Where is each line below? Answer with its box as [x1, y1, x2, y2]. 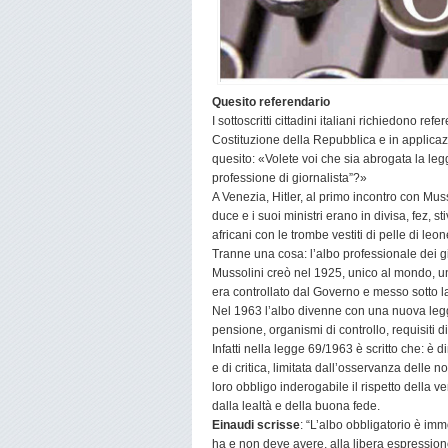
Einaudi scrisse [212, 418, 300, 432]
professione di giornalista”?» [212, 171, 367, 185]
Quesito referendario [212, 95, 330, 109]
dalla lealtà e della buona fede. [212, 399, 380, 413]
